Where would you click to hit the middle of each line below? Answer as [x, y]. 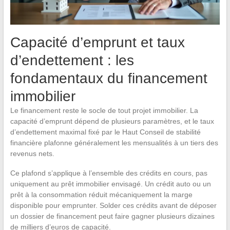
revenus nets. [32, 153]
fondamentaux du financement [109, 78]
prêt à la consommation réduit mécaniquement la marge [101, 194]
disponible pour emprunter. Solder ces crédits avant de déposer [113, 205]
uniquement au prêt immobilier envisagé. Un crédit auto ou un [110, 184]
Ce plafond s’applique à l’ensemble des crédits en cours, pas [109, 173]
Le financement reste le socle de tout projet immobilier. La [104, 110]
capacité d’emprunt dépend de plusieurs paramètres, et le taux [112, 121]
